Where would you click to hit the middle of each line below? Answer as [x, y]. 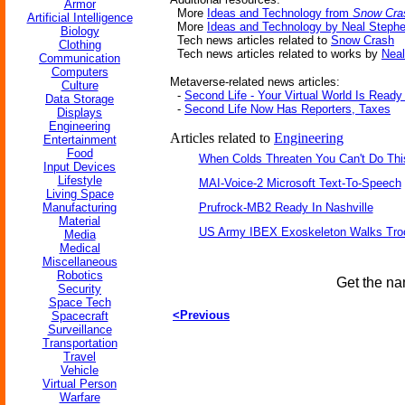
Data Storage [80, 99]
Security [80, 289]
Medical [80, 248]
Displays [80, 113]
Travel [80, 357]
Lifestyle [80, 180]
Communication [80, 58]
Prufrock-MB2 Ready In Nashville [286, 207]
